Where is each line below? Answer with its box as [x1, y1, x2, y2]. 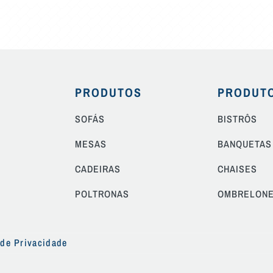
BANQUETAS [217, 136, 272, 151]
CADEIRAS [75, 161, 121, 175]
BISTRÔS [217, 112, 257, 126]
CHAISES [217, 161, 257, 175]
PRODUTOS [75, 83, 143, 101]
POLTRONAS [75, 186, 130, 200]
